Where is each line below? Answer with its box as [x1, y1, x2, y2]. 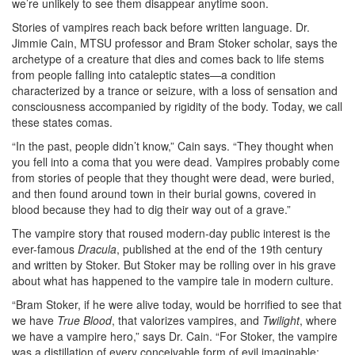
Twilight [262, 311, 300, 328]
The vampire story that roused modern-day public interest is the [12, 224, 330, 241]
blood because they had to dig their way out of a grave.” [12, 200, 291, 217]
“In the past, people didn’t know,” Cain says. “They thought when [12, 137, 334, 154]
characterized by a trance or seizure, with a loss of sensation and [12, 82, 338, 98]
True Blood [57, 311, 112, 328]
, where [300, 311, 337, 328]
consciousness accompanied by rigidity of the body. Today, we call [12, 97, 342, 114]
